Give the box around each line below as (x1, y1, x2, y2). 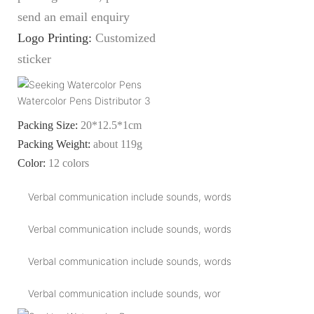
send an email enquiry (18, 9, 130, 24)
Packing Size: (18, 118, 81, 131)
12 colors (48, 156, 89, 169)
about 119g (93, 137, 142, 150)
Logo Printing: (18, 30, 95, 45)
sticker (18, 51, 51, 66)
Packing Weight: (18, 137, 93, 150)
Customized (95, 30, 156, 45)
